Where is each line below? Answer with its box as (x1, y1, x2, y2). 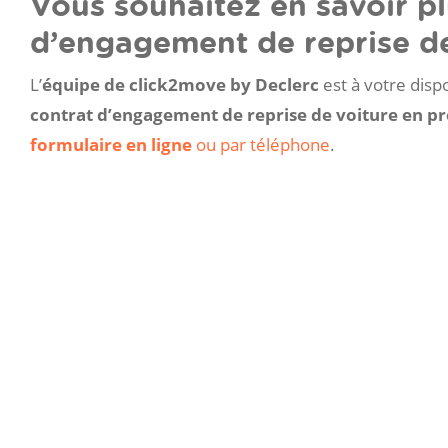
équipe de (42, 73, 125, 97)
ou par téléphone (192, 133, 330, 157)
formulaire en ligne (30, 133, 192, 157)
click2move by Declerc (129, 73, 319, 97)
